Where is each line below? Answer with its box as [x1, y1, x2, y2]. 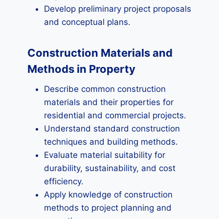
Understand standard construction [44, 124, 180, 133]
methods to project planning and [44, 203, 172, 213]
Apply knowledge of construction [44, 190, 173, 199]
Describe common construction [44, 84, 166, 94]
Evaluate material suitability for [44, 150, 165, 160]
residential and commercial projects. [44, 110, 186, 120]
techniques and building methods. [44, 137, 178, 147]
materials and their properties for [44, 97, 174, 107]
